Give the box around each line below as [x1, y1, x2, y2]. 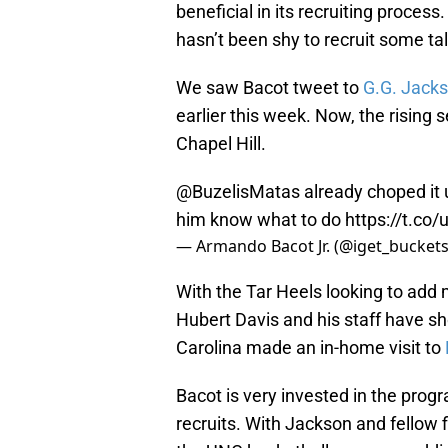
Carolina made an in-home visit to [176, 337, 445, 359]
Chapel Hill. [176, 133, 266, 155]
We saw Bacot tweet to [176, 77, 363, 99]
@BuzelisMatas [176, 181, 300, 203]
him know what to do [176, 209, 345, 231]
